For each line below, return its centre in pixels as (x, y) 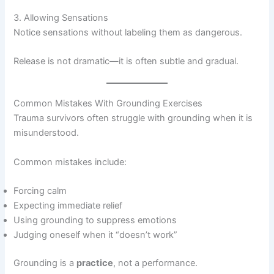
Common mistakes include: (70, 162)
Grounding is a (45, 263)
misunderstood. (46, 133)
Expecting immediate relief (68, 206)
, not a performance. (156, 263)
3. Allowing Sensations (61, 17)
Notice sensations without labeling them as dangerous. (128, 32)
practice (95, 263)
